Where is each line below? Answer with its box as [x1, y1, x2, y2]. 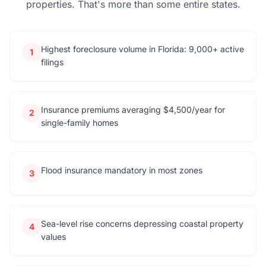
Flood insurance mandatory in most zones [41, 165, 202, 175]
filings [41, 57, 64, 67]
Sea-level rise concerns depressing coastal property [41, 218, 243, 229]
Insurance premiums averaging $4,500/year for [41, 104, 225, 115]
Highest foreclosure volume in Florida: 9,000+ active [41, 44, 244, 54]
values [41, 232, 66, 242]
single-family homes [41, 118, 118, 128]
